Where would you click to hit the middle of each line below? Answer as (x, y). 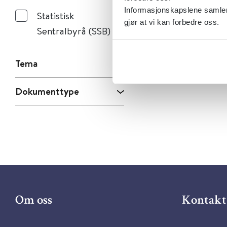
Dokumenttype (47, 91)
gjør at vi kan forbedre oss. (172, 22)
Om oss (34, 201)
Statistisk (55, 15)
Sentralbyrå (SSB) (74, 31)
